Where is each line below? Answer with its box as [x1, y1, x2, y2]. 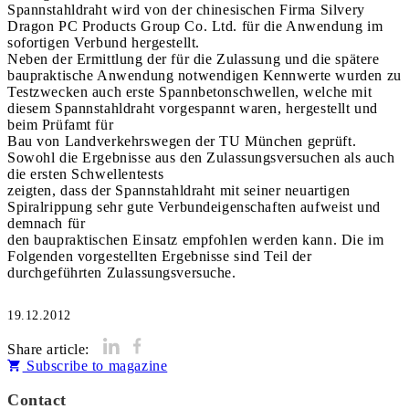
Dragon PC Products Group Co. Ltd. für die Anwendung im [7, 18, 383, 34]
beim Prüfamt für [7, 117, 114, 132]
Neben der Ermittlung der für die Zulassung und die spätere [7, 51, 380, 67]
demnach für [7, 215, 86, 231]
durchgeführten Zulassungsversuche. [7, 265, 236, 280]
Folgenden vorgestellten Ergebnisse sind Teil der [7, 248, 312, 264]
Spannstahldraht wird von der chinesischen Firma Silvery [7, 2, 365, 17]
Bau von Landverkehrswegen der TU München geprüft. [7, 133, 357, 149]
